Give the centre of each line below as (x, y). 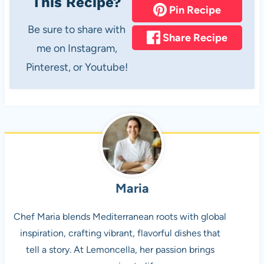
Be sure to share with (31, 29)
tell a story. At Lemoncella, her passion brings (120, 249)
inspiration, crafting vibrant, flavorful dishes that (120, 233)
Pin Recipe (194, 10)
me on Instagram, (77, 48)
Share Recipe (194, 37)
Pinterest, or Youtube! (77, 67)
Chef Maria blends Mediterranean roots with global (120, 216)
